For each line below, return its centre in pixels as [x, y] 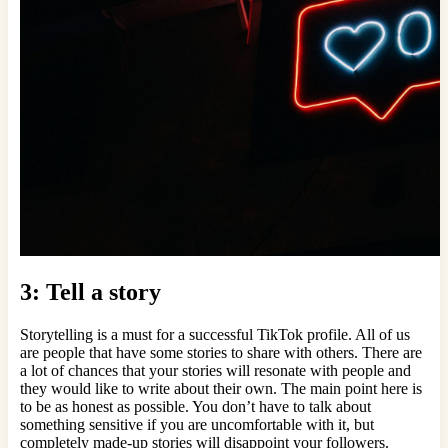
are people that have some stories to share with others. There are [221, 353]
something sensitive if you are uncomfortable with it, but [197, 425]
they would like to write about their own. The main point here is [221, 389]
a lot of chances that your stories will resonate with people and [215, 371]
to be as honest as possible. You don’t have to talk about [195, 407]
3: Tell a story [90, 292]
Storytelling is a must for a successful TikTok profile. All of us [215, 335]
